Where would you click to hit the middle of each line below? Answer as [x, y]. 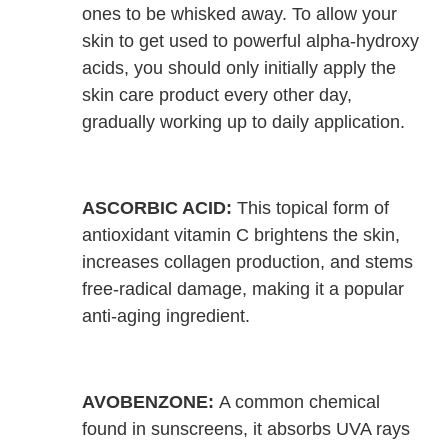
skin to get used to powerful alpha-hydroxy [251, 40]
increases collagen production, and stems [248, 261]
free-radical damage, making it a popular [243, 288]
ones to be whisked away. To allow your [240, 13]
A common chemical [297, 401]
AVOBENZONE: [148, 401]
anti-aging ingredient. [166, 315]
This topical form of [311, 207]
